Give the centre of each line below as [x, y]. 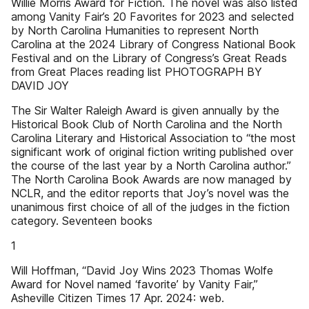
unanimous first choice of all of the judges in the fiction [150, 207]
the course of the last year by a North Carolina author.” [151, 166]
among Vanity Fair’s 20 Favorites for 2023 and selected [153, 17]
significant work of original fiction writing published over [152, 152]
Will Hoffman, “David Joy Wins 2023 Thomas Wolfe [142, 270]
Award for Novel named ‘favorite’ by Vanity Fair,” [134, 284]
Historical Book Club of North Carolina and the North [147, 124]
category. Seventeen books [82, 221]
